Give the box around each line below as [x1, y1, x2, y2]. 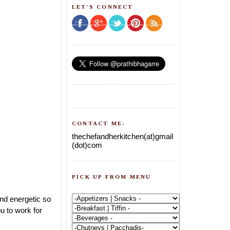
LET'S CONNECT [72, 4, 133, 10]
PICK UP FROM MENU [72, 173, 151, 180]
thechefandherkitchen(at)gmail [72, 131, 173, 141]
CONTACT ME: [72, 120, 126, 127]
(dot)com [72, 140, 102, 149]
